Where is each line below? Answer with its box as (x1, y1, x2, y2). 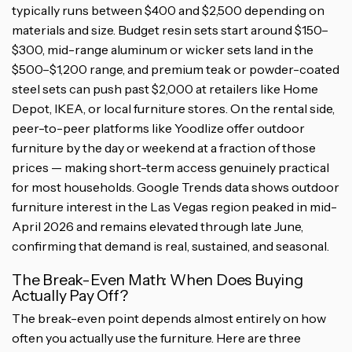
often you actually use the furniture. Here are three (12, 329, 301, 346)
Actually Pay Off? (12, 286, 128, 306)
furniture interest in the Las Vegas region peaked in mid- (12, 199, 337, 215)
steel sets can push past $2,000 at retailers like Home (12, 81, 318, 97)
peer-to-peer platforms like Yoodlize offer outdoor (12, 120, 305, 137)
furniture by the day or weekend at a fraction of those (12, 140, 316, 156)
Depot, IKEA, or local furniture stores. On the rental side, (12, 101, 335, 117)
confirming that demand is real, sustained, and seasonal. (12, 238, 329, 255)
